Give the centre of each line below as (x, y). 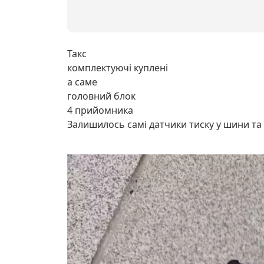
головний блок (101, 96)
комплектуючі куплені (118, 68)
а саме (82, 82)
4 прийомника (100, 110)
